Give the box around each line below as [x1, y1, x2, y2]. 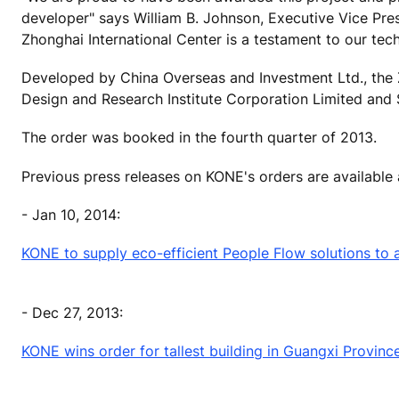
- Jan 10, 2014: [21, 205, 120, 224]
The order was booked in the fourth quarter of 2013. [21, 128, 377, 147]
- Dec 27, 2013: [21, 304, 123, 322]
